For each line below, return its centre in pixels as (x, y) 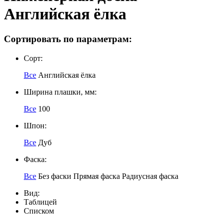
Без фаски (55, 176)
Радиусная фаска (150, 176)
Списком (39, 211)
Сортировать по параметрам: (68, 39)
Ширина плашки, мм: (60, 92)
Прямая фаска (97, 176)
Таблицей (40, 202)
